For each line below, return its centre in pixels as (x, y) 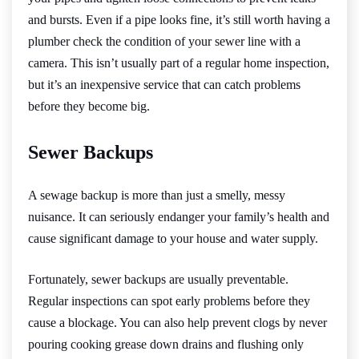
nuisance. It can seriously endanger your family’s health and (179, 216)
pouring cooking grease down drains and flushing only (166, 344)
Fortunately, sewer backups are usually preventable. (158, 279)
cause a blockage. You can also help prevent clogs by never (177, 322)
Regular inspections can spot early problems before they (169, 301)
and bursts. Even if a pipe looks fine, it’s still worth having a (179, 19)
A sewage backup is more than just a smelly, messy (157, 195)
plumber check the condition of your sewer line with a (164, 41)
